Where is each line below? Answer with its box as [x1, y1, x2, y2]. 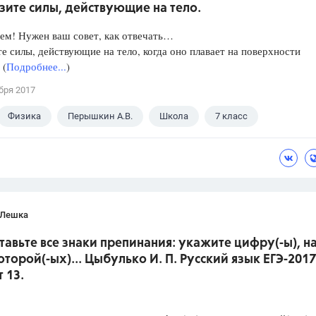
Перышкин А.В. [68, 111, 133, 122]
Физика [8, 111, 41, 122]
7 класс [215, 111, 248, 122]
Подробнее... [6, 59, 66, 74]
